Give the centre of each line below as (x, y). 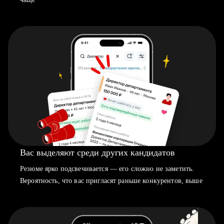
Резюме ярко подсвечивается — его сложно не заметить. (107, 169)
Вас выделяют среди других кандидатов (97, 152)
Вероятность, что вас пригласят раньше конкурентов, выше (111, 181)
